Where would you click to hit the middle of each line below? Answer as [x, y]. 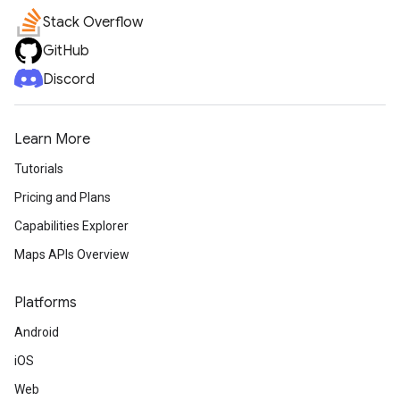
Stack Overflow [93, 22]
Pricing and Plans [62, 197]
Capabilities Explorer [71, 226]
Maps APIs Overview [72, 254]
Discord [69, 79]
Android [37, 332]
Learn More [52, 139]
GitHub [66, 51]
